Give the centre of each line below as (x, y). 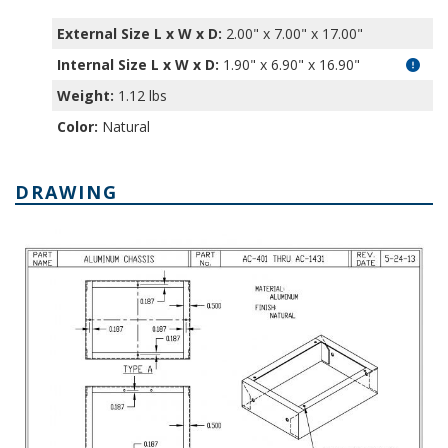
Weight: (86, 95)
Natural (124, 126)
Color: (78, 126)
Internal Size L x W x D (136, 64)
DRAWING (66, 191)
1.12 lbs (141, 95)
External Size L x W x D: (140, 33)
